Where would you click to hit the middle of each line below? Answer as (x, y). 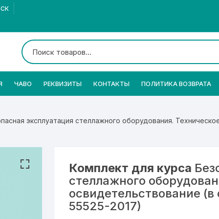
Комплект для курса (130, 168)
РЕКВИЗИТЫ (62, 84)
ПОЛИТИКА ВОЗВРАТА (176, 84)
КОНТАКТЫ (111, 84)
